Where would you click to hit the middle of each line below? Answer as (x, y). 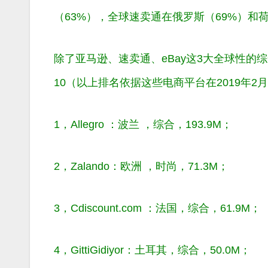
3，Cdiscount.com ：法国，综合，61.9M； (157, 208)
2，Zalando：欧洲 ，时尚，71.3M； (141, 166)
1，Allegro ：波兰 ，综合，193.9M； (143, 124)
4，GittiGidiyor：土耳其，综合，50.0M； (152, 250)
